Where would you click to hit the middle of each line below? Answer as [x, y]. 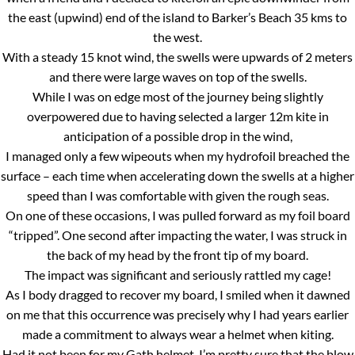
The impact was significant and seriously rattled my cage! [177, 274]
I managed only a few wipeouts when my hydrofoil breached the [177, 155]
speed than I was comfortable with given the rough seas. [177, 195]
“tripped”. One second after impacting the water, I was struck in [177, 235]
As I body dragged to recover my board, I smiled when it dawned [177, 294]
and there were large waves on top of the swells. [177, 76]
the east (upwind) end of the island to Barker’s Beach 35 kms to [177, 17]
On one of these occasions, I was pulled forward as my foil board [177, 215]
